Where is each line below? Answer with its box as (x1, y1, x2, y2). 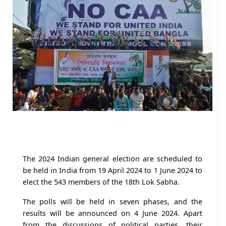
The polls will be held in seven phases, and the (23, 196, 202, 206)
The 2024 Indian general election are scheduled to (23, 153, 202, 163)
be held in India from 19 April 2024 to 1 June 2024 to (23, 165, 202, 175)
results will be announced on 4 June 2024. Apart (23, 208, 202, 218)
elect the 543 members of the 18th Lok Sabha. (23, 177, 180, 187)
